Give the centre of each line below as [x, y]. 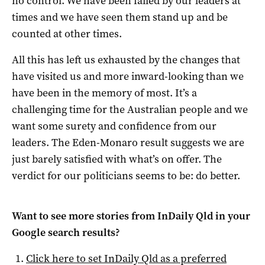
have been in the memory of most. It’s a [104, 93]
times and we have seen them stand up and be [120, 17]
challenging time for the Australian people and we [130, 109]
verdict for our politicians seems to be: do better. [126, 175]
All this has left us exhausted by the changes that [126, 59]
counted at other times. [67, 33]
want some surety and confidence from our [114, 126]
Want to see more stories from [85, 216]
